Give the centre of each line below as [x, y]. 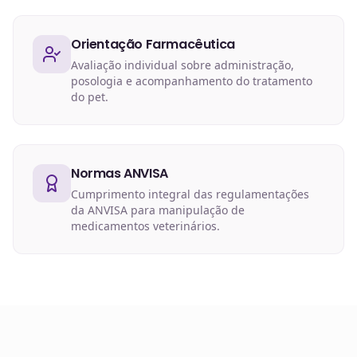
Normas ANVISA [120, 173]
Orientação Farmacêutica [153, 44]
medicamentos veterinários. [145, 226]
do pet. [90, 97]
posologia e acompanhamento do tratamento [192, 81]
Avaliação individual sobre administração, [182, 65]
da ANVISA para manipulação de [158, 210]
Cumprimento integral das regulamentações [190, 194]
